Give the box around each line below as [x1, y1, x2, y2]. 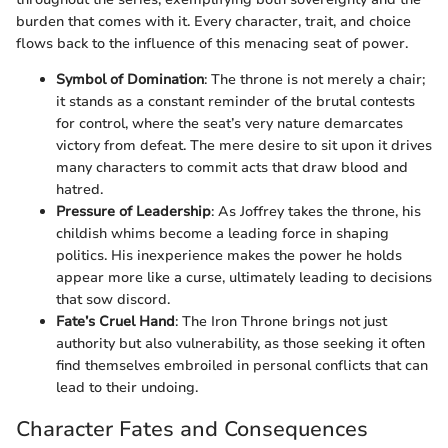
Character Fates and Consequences [16, 415, 368, 444]
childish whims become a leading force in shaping [56, 224, 389, 244]
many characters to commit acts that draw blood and [56, 158, 408, 178]
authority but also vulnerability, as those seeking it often [56, 334, 425, 354]
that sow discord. [56, 290, 170, 310]
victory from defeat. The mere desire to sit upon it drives [56, 136, 432, 156]
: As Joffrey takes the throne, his [211, 202, 421, 222]
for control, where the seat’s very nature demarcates [56, 114, 403, 134]
